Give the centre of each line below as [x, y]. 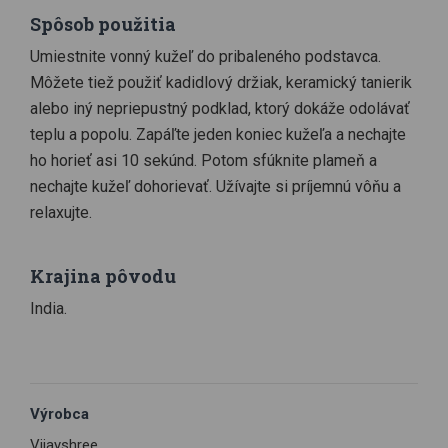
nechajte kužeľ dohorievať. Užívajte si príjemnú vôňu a [215, 186]
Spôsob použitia [103, 24]
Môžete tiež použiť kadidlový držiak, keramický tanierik [221, 82]
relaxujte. [61, 212]
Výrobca [59, 414]
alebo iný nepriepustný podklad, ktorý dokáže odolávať [220, 108]
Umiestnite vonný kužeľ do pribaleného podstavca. [205, 56]
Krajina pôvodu [103, 276]
